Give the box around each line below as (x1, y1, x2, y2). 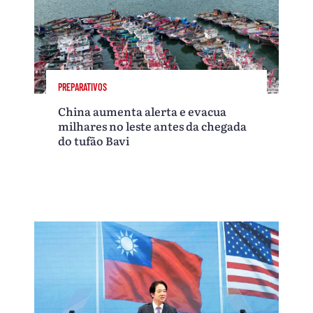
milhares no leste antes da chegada (58, 117, 247, 134)
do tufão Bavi (58, 131, 130, 149)
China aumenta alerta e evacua (58, 102, 227, 119)
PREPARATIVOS (58, 80, 108, 93)
